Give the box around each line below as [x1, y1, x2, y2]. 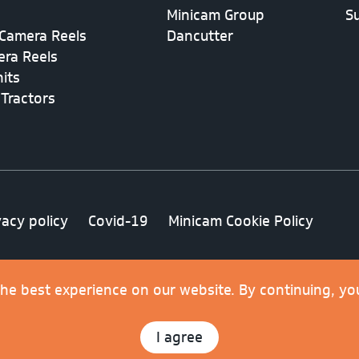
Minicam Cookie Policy [168, 210, 313, 232]
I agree [156, 327, 203, 348]
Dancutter [167, 25, 233, 46]
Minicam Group [167, 4, 264, 26]
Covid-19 [88, 210, 148, 232]
